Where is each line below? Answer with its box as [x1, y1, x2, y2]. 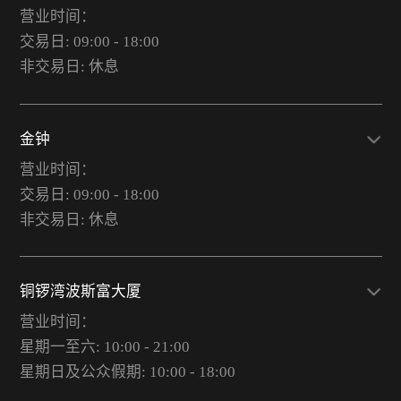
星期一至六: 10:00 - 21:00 [19, 338, 190, 356]
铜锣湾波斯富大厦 [19, 283, 141, 301]
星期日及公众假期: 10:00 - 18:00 [19, 363, 235, 381]
